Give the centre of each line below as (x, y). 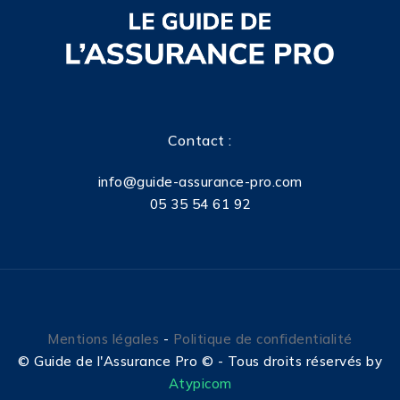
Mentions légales (104, 339)
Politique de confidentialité (262, 339)
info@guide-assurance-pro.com (200, 182)
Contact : (200, 141)
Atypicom (200, 384)
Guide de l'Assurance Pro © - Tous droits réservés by (208, 362)
